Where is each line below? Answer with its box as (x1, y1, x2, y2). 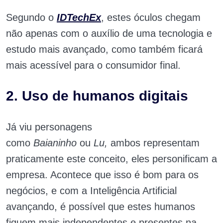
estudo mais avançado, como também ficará (6, 44, 203, 55)
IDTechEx (57, 12, 101, 23)
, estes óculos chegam (101, 12, 201, 23)
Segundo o (6, 12, 57, 23)
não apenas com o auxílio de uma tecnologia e (6, 28, 212, 39)
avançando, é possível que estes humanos (6, 201, 195, 212)
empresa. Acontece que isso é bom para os (6, 169, 199, 180)
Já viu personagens (6, 121, 92, 132)
